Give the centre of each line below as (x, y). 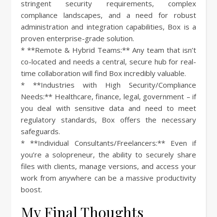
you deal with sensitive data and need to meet (108, 108)
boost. (31, 189)
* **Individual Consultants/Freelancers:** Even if (108, 143)
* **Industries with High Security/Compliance (108, 85)
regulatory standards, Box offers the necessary (108, 119)
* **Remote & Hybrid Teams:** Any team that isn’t (108, 50)
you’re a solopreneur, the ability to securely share (108, 154)
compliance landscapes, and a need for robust (108, 15)
